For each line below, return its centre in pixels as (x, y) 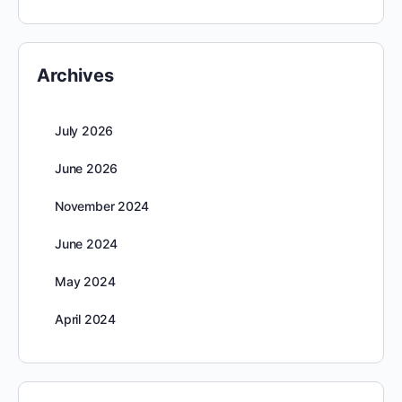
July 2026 (84, 131)
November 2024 (102, 206)
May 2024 (85, 281)
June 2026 (87, 168)
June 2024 (87, 244)
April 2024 (85, 319)
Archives (75, 75)
